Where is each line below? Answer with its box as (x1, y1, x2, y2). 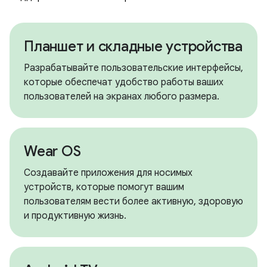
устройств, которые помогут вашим (24, 181, 184, 193)
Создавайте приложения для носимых (24, 167, 193, 179)
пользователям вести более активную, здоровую (24, 195, 243, 207)
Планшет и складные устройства (24, 38, 243, 55)
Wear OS (24, 142, 81, 160)
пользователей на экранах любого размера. (24, 91, 219, 103)
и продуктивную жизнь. (24, 210, 126, 222)
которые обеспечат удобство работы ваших (24, 76, 223, 88)
